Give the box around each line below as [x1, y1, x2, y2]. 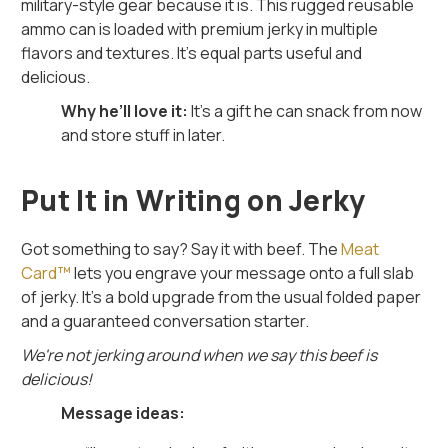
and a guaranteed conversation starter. [21, 309, 310, 332]
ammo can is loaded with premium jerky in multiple [21, 17, 379, 40]
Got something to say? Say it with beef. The [21, 237, 342, 260]
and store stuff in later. [61, 123, 226, 146]
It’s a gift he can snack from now [188, 99, 423, 122]
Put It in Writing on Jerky [21, 180, 366, 219]
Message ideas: [61, 401, 186, 424]
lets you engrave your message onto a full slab [71, 261, 415, 284]
